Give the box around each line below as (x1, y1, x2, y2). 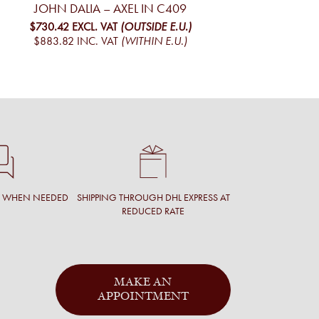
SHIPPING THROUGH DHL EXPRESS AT (76, 192, 230, 204)
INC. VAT (76, 34, 118, 48)
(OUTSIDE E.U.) (120, 19, 192, 33)
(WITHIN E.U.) (120, 34, 187, 48)
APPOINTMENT (97, 291, 189, 303)
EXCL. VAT (71, 19, 117, 33)
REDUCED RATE (122, 205, 185, 218)
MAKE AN (114, 277, 172, 289)
